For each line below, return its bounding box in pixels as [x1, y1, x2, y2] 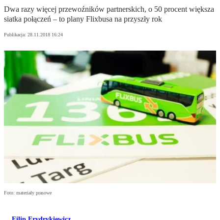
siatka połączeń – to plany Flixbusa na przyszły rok [4, 15, 162, 24]
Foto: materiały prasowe [4, 190, 52, 196]
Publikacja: [4, 32, 27, 38]
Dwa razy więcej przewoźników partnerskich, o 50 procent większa [4, 5, 214, 14]
